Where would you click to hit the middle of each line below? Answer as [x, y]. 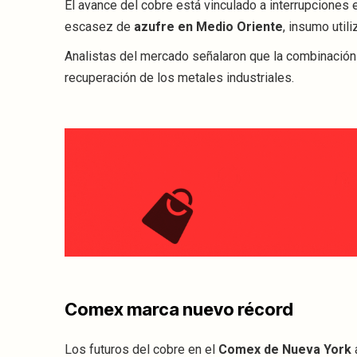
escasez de [99, 27]
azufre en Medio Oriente [208, 27]
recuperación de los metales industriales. [179, 78]
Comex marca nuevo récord [179, 310]
